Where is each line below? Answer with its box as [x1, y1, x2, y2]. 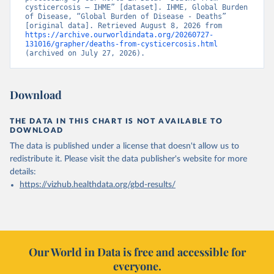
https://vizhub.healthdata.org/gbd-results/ [20, 180, 176, 189]
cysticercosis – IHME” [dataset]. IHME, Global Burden [25, 3, 248, 12]
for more [214, 155, 247, 163]
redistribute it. [10, 155, 62, 163]
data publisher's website [119, 155, 214, 163]
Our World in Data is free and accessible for [28, 245, 246, 259]
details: [10, 168, 36, 176]
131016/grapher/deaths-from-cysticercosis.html [25, 40, 218, 48]
